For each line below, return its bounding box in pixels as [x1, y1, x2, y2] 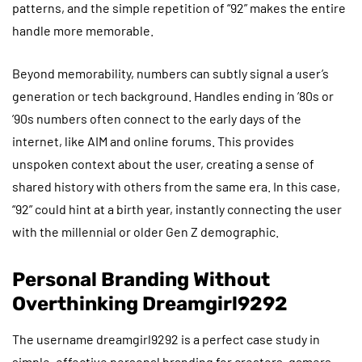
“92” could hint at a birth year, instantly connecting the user [12, 200, 342, 217]
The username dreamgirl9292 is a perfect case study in [12, 330, 320, 347]
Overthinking [12, 292, 142, 315]
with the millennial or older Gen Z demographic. [12, 223, 279, 239]
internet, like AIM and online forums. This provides [12, 133, 294, 149]
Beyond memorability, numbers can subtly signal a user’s [12, 65, 329, 81]
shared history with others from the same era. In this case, [12, 178, 340, 194]
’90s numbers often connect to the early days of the [12, 110, 301, 126]
